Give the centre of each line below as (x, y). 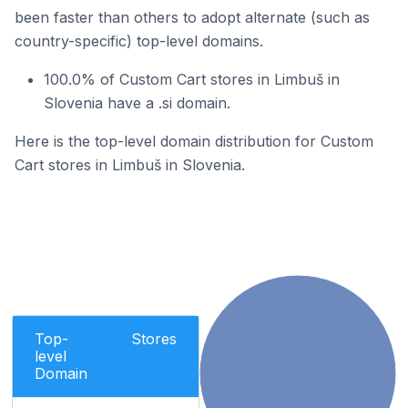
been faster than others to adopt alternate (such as (192, 17)
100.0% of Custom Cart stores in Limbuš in (192, 79)
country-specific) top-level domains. (139, 41)
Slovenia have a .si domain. (137, 103)
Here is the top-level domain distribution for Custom (194, 141)
